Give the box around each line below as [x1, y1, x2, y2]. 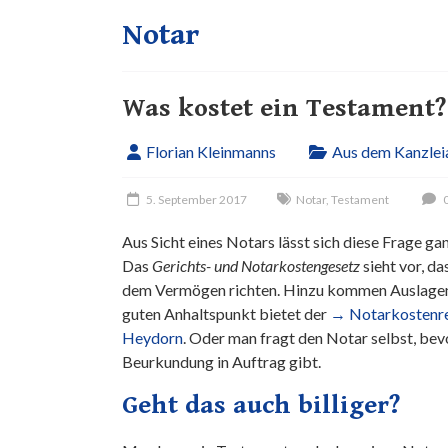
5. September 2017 [146, 192, 247, 207]
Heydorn [122, 328, 183, 347]
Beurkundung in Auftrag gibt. [122, 352, 321, 371]
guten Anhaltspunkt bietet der [122, 304, 330, 323]
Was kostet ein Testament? [122, 93, 446, 123]
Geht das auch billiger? [122, 390, 400, 420]
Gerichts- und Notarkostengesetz [152, 256, 360, 275]
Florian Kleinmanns [146, 142, 276, 161]
